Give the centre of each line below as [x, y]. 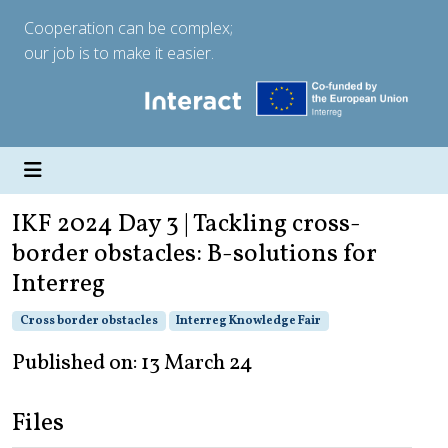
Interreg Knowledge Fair [249, 321]
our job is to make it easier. [119, 53]
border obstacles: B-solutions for [194, 255]
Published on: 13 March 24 [132, 364]
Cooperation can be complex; [128, 28]
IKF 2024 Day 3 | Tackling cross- [186, 225]
